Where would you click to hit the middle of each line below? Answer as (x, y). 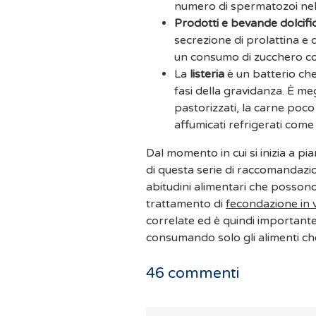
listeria (207, 74)
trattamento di (186, 204)
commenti (202, 274)
